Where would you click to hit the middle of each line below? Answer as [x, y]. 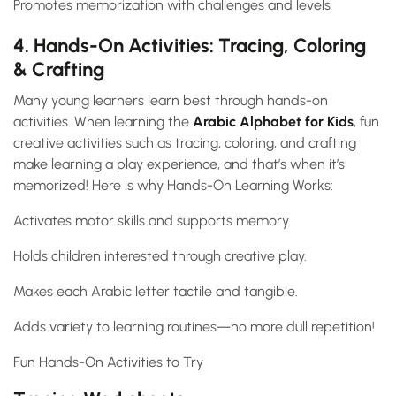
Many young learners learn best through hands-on [171, 101]
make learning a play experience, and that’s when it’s [179, 164]
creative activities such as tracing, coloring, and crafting [185, 143]
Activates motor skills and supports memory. [152, 221]
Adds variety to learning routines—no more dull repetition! [194, 327]
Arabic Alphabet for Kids [273, 122]
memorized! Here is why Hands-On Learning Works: [173, 186]
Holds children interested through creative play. [160, 256]
